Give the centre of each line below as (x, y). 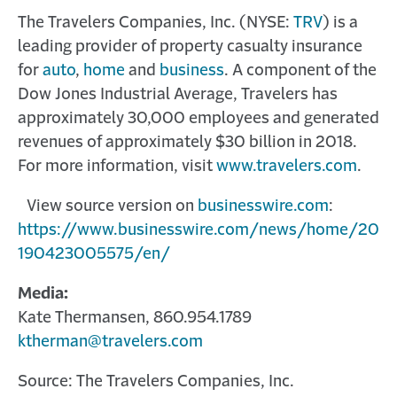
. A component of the (300, 71)
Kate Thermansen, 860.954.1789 (135, 318)
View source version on (112, 206)
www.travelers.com (287, 167)
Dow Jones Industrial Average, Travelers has (178, 95)
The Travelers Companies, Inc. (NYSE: (156, 23)
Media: (43, 294)
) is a (340, 23)
